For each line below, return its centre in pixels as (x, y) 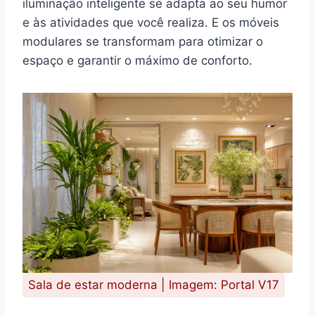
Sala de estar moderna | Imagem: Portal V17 (154, 284)
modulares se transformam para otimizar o (143, 41)
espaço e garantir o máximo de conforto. (137, 60)
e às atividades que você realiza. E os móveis (151, 22)
